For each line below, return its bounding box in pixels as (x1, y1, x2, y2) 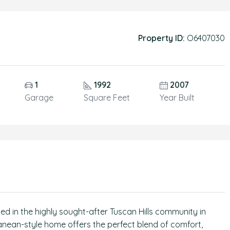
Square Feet (83, 92, 130, 103)
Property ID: (138, 33, 185, 43)
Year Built (160, 92, 195, 103)
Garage (24, 92, 53, 103)
